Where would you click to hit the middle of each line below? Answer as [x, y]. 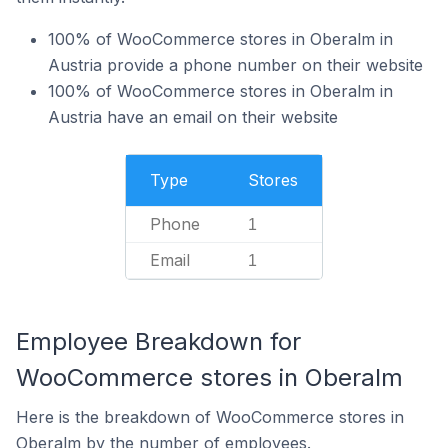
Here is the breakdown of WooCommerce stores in [210, 417]
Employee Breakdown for [158, 341]
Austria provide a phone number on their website [235, 65]
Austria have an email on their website [193, 117]
